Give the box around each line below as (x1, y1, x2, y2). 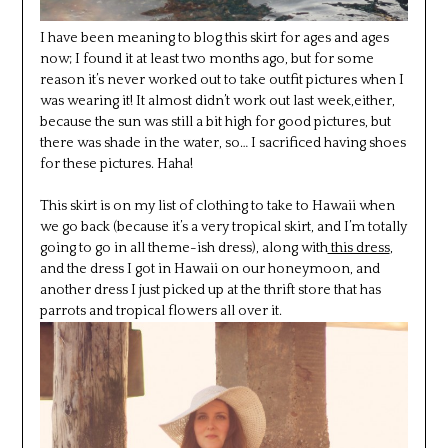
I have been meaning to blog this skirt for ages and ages (39, 29, 389, 46)
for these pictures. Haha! (39, 155, 193, 172)
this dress (327, 239, 390, 256)
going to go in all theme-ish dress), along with (39, 239, 328, 256)
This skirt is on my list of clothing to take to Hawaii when (39, 197, 395, 214)
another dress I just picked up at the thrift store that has (39, 281, 381, 298)
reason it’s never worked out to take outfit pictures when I (39, 71, 404, 88)
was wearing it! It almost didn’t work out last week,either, (39, 92, 395, 109)
